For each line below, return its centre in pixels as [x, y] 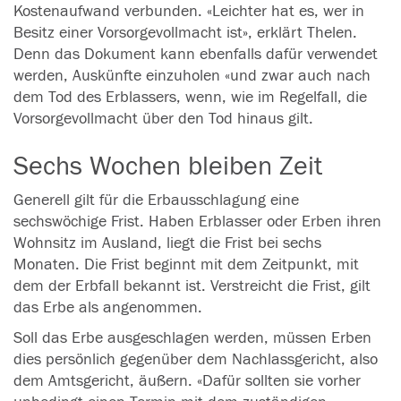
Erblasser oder [248, 222]
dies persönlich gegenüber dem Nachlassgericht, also [196, 359]
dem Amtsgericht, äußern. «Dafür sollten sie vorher [187, 381]
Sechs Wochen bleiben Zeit [168, 166]
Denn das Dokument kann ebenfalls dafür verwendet [196, 54]
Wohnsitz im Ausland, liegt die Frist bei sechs [167, 243]
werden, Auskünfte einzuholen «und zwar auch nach [192, 76]
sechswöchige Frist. [79, 222]
